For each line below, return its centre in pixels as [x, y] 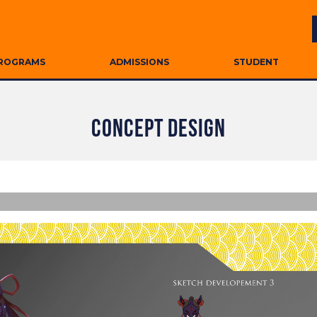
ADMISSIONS [139, 62]
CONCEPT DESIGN [158, 130]
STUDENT [257, 62]
